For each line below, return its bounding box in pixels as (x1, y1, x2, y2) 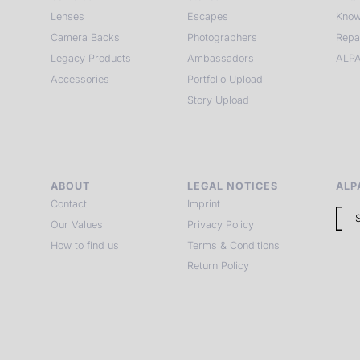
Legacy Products (51, 52, 132, 65)
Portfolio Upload (187, 73, 264, 86)
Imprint (187, 197, 221, 210)
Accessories (51, 73, 110, 86)
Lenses (51, 10, 85, 23)
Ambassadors (187, 52, 255, 65)
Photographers (187, 31, 258, 44)
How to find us (51, 239, 120, 252)
